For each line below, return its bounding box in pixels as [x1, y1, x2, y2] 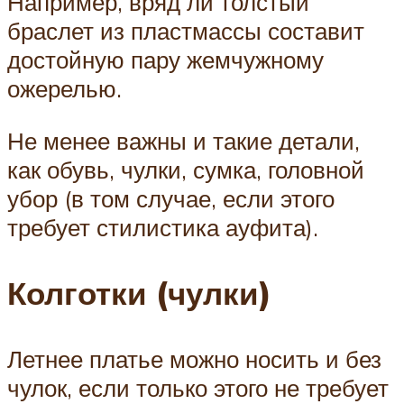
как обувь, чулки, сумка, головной [7, 154, 364, 184]
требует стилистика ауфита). [7, 212, 318, 242]
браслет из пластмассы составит [7, 15, 364, 45]
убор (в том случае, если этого [7, 183, 335, 213]
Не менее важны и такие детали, [7, 125, 360, 155]
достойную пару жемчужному [7, 44, 324, 74]
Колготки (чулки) [7, 272, 271, 313]
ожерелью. [7, 73, 122, 103]
